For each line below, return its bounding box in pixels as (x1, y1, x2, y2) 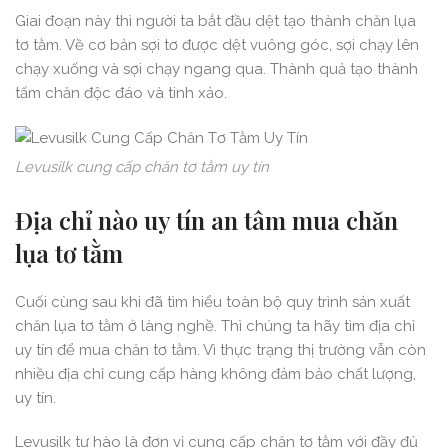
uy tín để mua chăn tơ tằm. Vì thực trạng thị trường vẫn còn (15, 341, 426, 360)
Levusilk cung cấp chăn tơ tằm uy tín (15, 158, 269, 177)
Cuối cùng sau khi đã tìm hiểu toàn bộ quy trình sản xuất (15, 293, 410, 312)
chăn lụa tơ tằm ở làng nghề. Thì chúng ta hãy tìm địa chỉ (15, 317, 415, 336)
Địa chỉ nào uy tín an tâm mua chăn (15, 204, 398, 237)
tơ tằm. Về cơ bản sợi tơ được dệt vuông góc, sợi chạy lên (15, 36, 419, 55)
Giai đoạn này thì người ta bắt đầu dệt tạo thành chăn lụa (15, 12, 416, 31)
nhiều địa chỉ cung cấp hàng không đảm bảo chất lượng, (15, 365, 416, 384)
